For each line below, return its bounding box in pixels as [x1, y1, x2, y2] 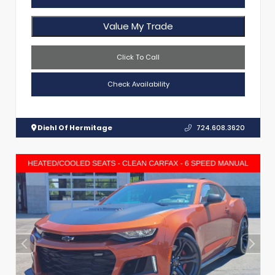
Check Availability [107, 79, 169, 89]
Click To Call [117, 52, 160, 62]
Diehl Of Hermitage [36, 122, 112, 133]
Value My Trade [103, 20, 173, 33]
